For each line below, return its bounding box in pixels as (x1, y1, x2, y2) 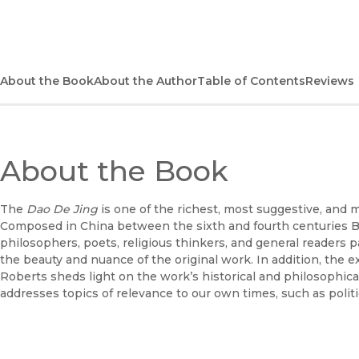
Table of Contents (197, 73, 305, 88)
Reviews (305, 73, 354, 88)
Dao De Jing (26, 201, 98, 216)
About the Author (94, 73, 197, 88)
